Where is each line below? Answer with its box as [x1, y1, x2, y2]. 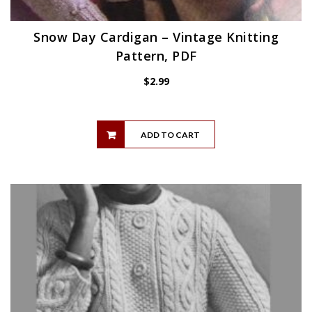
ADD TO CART [140, 129, 200, 140]
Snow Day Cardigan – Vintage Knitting [33, 28, 279, 45]
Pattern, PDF [115, 47, 197, 64]
